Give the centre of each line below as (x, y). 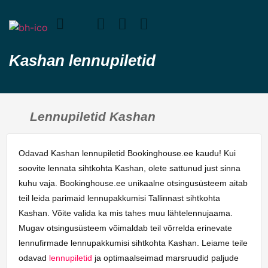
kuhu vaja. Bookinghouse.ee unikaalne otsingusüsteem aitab (133, 183)
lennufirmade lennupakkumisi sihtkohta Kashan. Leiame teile (133, 243)
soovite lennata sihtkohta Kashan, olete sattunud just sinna (130, 168)
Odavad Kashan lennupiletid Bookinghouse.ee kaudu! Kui (127, 153)
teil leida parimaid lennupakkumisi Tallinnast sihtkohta (119, 198)
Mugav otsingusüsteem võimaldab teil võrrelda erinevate (125, 228)
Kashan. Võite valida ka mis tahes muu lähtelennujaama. (126, 213)
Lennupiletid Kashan (93, 116)
